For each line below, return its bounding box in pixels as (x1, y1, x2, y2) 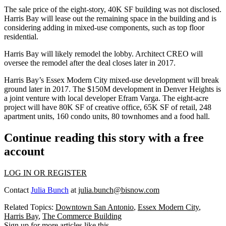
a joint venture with (4, 94, 68, 102)
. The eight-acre (158, 94, 208, 102)
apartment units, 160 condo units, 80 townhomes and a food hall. (4, 112, 212, 121)
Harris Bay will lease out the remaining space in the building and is (4, 14, 216, 23)
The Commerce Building (42, 211, 122, 220)
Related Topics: (4, 202, 55, 211)
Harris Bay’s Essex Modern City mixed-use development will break (4, 76, 219, 84)
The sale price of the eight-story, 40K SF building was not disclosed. (4, 5, 221, 14)
